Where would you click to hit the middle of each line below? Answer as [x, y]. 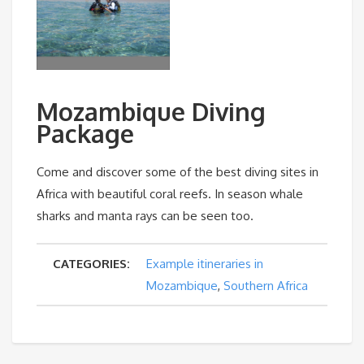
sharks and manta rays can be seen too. [145, 216]
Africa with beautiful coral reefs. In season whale [170, 194]
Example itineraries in [205, 264]
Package [85, 134]
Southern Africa [266, 286]
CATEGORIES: [91, 264]
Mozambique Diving [151, 112]
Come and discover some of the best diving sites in [178, 172]
